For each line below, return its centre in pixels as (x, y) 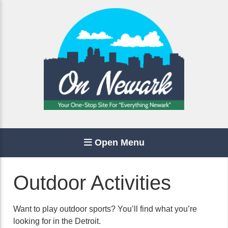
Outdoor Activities (92, 183)
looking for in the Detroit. (57, 221)
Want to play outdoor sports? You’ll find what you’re (105, 209)
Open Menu (118, 142)
